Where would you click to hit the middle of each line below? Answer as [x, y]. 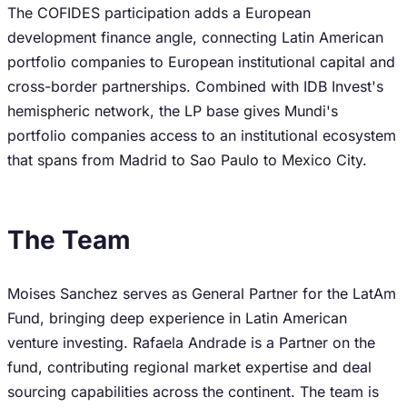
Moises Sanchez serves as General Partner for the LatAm [202, 293]
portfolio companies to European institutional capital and [201, 62]
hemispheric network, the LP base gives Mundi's [173, 111]
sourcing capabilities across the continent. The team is [193, 392]
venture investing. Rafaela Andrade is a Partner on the [191, 342]
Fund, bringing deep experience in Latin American [177, 318]
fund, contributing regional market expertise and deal [189, 367]
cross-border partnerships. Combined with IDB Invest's [195, 86]
